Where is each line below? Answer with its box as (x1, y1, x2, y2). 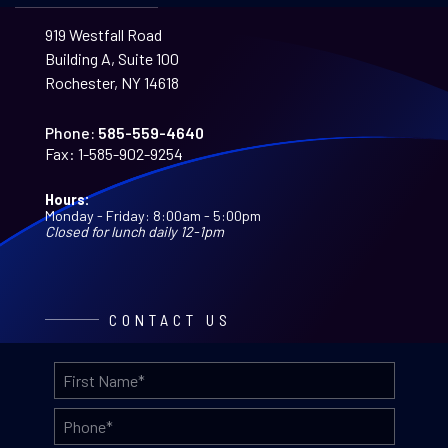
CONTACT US (108, 309, 232, 329)
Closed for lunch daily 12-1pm (44, 222, 224, 240)
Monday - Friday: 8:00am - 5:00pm (44, 206, 261, 224)
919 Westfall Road (44, 24, 162, 44)
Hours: (44, 190, 90, 208)
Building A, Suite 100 (44, 48, 179, 68)
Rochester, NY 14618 (44, 72, 179, 92)
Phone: (44, 122, 95, 142)
